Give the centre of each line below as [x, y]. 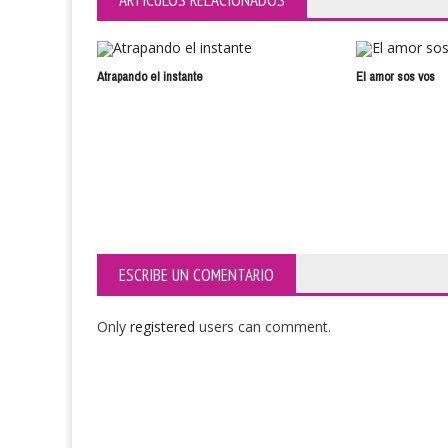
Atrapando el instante [150, 76]
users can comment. [265, 326]
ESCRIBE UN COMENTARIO [196, 274]
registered [164, 326]
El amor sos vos [396, 76]
